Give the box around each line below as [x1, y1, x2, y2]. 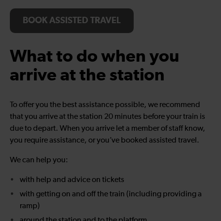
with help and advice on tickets [20, 176, 124, 184]
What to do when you [10, 48, 179, 66]
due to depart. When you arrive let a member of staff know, [10, 125, 205, 133]
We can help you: [10, 156, 68, 165]
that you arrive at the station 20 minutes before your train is [10, 113, 205, 121]
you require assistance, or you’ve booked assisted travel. [10, 137, 199, 145]
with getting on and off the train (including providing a [20, 190, 202, 199]
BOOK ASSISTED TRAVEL [23, 16, 121, 26]
